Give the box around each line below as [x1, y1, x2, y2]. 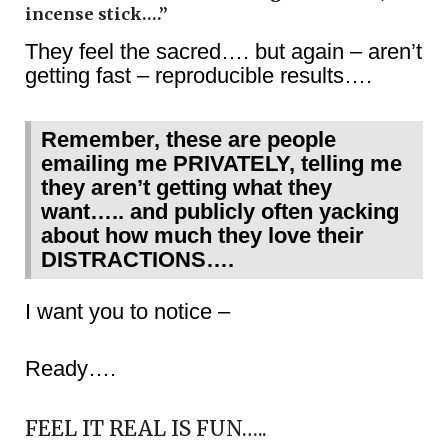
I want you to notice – [25, 299, 230, 324]
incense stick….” [25, 4, 168, 24]
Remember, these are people [41, 127, 336, 152]
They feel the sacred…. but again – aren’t [25, 39, 422, 64]
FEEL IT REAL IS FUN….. [25, 415, 267, 442]
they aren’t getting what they [41, 175, 332, 200]
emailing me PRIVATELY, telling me [41, 151, 402, 176]
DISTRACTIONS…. [41, 247, 234, 272]
